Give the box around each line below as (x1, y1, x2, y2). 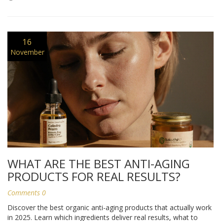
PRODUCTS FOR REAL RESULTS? (7, 168, 181, 185)
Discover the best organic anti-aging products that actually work (7, 203, 212, 213)
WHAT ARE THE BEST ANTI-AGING (7, 155, 190, 172)
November (10, 47, 44, 57)
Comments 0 (7, 188, 46, 198)
